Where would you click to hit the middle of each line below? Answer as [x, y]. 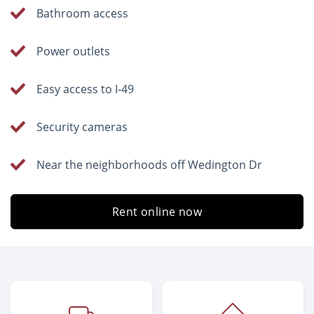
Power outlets [74, 51]
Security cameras [82, 127]
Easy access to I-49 [86, 89]
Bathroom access [83, 13]
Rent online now [157, 212]
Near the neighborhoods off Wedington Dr [150, 165]
